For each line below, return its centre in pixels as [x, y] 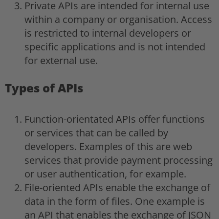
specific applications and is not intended [115, 46]
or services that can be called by [96, 132]
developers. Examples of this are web [108, 146]
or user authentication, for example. [105, 174]
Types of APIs [44, 88]
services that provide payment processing [119, 160]
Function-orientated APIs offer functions [115, 119]
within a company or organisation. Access [118, 19]
